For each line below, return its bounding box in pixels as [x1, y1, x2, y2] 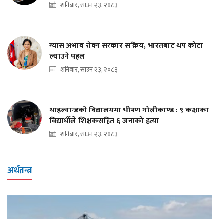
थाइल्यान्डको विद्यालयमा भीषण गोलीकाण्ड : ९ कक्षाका [49, 104, 209, 117]
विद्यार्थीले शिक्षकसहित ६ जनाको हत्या [49, 114, 159, 128]
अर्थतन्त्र [7, 163, 32, 178]
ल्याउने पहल [49, 50, 85, 64]
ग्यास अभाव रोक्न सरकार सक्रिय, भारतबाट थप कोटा [49, 39, 203, 53]
